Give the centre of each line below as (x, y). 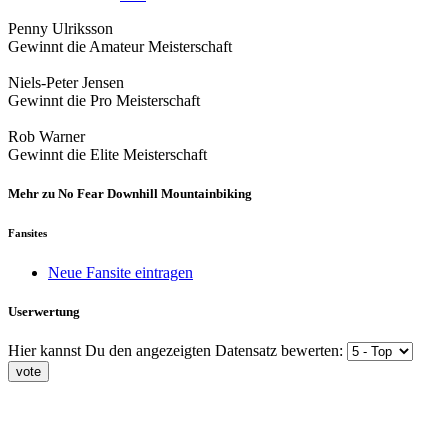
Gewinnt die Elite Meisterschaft (107, 155)
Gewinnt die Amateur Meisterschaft (120, 47)
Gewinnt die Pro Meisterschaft (104, 101)
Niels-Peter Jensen (66, 83)
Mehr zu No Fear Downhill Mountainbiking (130, 194)
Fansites (27, 233)
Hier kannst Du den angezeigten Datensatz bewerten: (177, 351)
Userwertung (44, 312)
